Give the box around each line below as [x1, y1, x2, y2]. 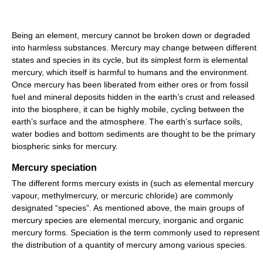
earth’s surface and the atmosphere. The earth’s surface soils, [12, 116, 242, 126]
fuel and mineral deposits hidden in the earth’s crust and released [12, 92, 255, 102]
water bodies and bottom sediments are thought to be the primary [12, 129, 255, 139]
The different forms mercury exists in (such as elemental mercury [12, 178, 254, 188]
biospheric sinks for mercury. [12, 141, 118, 151]
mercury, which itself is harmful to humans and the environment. [12, 67, 249, 77]
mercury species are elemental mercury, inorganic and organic [12, 215, 244, 225]
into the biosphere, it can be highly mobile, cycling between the [12, 104, 244, 114]
